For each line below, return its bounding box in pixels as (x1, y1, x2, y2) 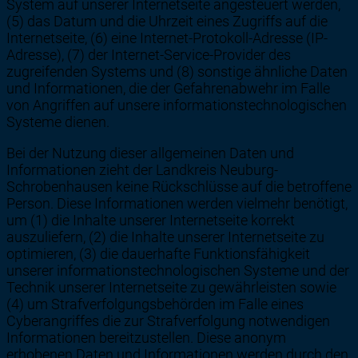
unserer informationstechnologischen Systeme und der (6, 261, 349, 279)
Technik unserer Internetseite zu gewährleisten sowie (6, 278, 336, 296)
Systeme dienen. (6, 113, 109, 130)
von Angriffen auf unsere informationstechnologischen (6, 96, 347, 113)
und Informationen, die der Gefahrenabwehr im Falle (6, 79, 330, 97)
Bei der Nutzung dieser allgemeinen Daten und (6, 144, 294, 161)
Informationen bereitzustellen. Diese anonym (6, 328, 286, 346)
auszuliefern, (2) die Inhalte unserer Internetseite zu (6, 228, 324, 245)
